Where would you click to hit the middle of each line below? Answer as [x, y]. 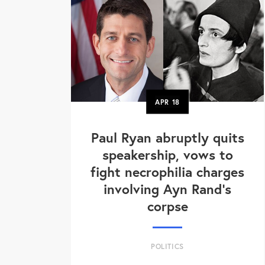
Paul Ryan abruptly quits [167, 138]
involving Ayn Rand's [167, 189]
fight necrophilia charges [167, 172]
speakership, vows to [167, 155]
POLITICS [167, 247]
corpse [167, 206]
